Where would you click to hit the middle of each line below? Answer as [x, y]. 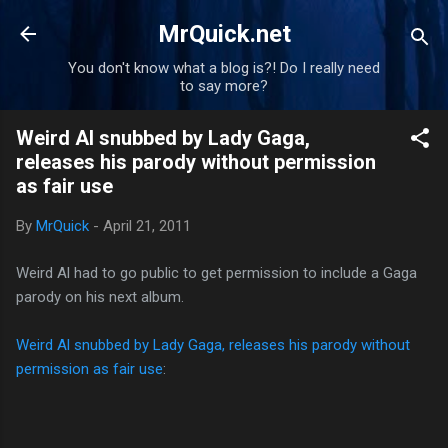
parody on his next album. [100, 296]
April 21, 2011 [147, 226]
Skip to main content [328, 25]
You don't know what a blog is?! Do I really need [224, 68]
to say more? [224, 86]
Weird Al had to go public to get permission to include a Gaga [216, 272]
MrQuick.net [224, 34]
